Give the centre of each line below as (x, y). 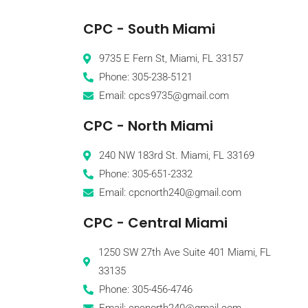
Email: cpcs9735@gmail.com (164, 96)
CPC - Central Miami (155, 223)
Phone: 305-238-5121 (146, 77)
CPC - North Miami (148, 126)
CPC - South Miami (149, 29)
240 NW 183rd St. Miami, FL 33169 (177, 156)
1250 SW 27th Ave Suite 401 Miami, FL (185, 253)
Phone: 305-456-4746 (146, 290)
